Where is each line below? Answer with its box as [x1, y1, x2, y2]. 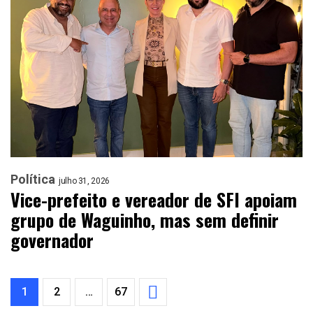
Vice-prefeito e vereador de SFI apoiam [10, 186, 297, 214]
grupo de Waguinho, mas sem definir [10, 206, 279, 234]
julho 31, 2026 [59, 176, 110, 187]
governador [10, 226, 94, 254]
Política [10, 172, 55, 187]
